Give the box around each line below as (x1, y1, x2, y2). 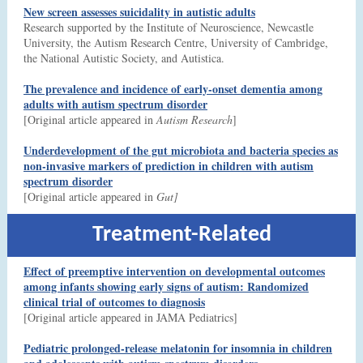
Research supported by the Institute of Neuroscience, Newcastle (23, 19, 314, 35)
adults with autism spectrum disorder (23, 96, 207, 113)
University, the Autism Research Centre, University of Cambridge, (23, 35, 328, 50)
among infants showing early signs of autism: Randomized (23, 278, 309, 295)
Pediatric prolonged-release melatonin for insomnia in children (23, 340, 332, 357)
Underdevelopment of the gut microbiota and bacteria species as (23, 142, 338, 159)
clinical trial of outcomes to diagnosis (23, 293, 205, 310)
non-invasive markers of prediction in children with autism (23, 157, 314, 174)
